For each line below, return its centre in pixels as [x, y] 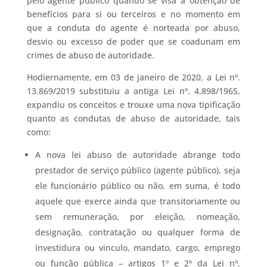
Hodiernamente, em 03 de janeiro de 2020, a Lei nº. [133, 77]
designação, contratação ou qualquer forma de [138, 232]
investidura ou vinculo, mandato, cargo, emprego [138, 248]
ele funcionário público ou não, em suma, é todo [138, 186]
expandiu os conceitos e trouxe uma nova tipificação [133, 105]
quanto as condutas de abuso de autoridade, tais [133, 119]
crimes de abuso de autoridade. [90, 55]
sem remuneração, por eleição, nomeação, [138, 217]
